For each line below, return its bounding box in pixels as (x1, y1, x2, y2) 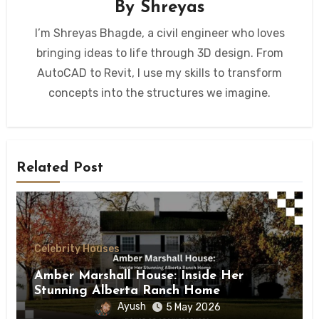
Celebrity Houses (33, 242, 120, 255)
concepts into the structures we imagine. (48, 86, 271, 100)
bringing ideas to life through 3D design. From (36, 46, 283, 61)
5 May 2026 (165, 300, 221, 313)
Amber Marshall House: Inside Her (33, 268, 244, 283)
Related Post (16, 160, 103, 175)
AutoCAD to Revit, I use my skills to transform (37, 66, 282, 80)
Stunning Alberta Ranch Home (33, 283, 220, 298)
